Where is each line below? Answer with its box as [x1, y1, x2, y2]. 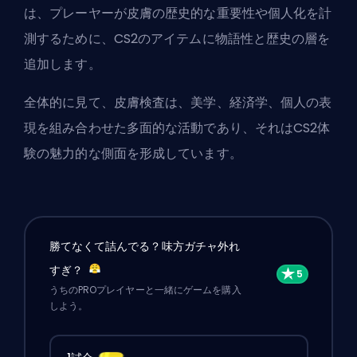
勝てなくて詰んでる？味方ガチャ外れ [49, 238, 241, 255]
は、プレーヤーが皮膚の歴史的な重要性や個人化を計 [24, 3, 332, 22]
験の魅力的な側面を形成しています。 [24, 143, 242, 163]
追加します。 [24, 54, 104, 73]
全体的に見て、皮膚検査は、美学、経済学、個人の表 [24, 92, 332, 112]
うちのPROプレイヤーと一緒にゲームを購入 [49, 283, 241, 297]
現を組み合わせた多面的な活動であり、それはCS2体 [24, 118, 331, 137]
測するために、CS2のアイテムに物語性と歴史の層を [24, 29, 331, 48]
